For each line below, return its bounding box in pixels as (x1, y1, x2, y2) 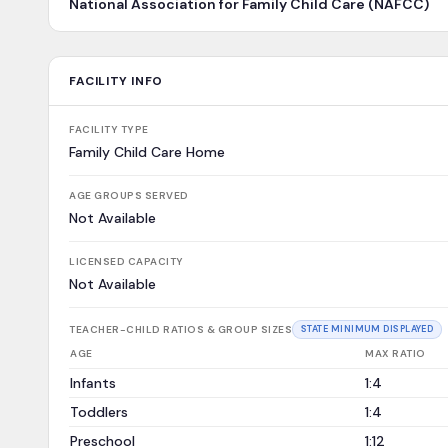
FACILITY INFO (69, 73, 163, 89)
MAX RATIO (365, 347, 426, 360)
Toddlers (70, 403, 128, 421)
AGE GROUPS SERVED (69, 189, 189, 202)
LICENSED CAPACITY (69, 255, 184, 268)
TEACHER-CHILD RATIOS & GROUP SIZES (69, 323, 292, 336)
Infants (70, 374, 116, 392)
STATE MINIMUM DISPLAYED (301, 323, 434, 335)
